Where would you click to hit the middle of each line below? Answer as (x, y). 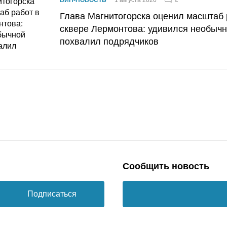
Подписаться (52, 194)
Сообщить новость (166, 166)
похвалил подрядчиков (109, 41)
